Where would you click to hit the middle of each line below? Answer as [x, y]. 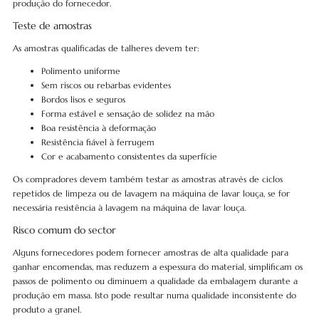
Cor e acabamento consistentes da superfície [129, 156]
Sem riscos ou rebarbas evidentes [106, 85]
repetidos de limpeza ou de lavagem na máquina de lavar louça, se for [151, 193]
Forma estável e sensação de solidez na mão [127, 114]
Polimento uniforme [80, 71]
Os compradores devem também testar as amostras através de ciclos [147, 179]
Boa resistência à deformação [98, 128]
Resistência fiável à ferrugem [98, 142]
